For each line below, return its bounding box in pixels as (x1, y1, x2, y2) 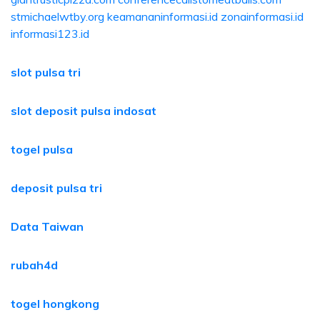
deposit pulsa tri (11, 181, 102, 195)
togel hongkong (11, 296, 99, 311)
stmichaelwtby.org (11, 9, 104, 24)
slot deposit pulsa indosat (11, 104, 156, 118)
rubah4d (11, 258, 58, 272)
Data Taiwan (11, 219, 84, 234)
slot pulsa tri (11, 65, 81, 79)
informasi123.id (11, 26, 89, 41)
